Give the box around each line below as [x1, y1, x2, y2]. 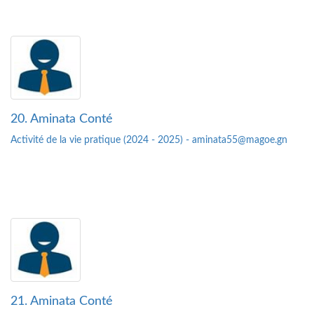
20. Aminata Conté [11, 113, 113, 126]
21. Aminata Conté [11, 295, 113, 308]
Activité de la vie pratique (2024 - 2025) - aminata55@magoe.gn [11, 135, 287, 146]
